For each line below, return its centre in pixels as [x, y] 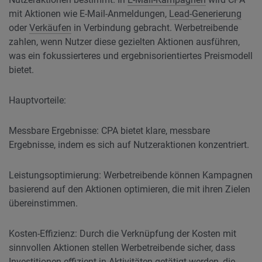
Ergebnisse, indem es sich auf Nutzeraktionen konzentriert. [129, 145]
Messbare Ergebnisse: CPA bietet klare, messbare [109, 131]
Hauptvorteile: [37, 100]
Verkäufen [50, 28]
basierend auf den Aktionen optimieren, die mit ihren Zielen [130, 189]
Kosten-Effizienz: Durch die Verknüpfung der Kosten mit [123, 234]
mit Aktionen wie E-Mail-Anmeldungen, [89, 14]
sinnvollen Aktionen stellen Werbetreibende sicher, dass [122, 248]
